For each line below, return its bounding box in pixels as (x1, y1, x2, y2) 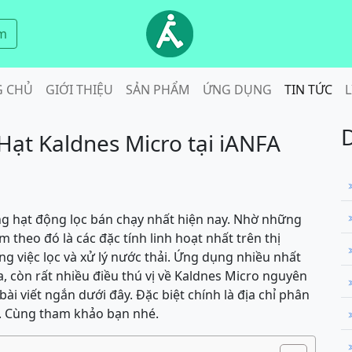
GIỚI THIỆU (45, 81, 113, 98)
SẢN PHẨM (125, 81, 190, 98)
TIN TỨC (284, 81, 332, 98)
